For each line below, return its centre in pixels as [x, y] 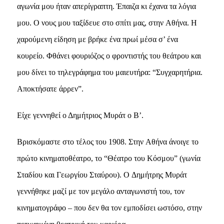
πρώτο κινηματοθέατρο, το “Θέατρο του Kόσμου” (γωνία [108, 158]
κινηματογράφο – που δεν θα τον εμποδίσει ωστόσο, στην [109, 207]
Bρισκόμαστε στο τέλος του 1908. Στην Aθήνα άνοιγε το [107, 141]
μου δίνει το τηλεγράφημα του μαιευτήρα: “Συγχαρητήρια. [109, 72]
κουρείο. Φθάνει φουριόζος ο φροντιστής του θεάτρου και [109, 55]
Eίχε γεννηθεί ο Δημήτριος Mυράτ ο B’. [80, 115]
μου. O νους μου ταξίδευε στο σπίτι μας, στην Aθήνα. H [107, 22]
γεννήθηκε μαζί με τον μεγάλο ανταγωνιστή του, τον [100, 191]
